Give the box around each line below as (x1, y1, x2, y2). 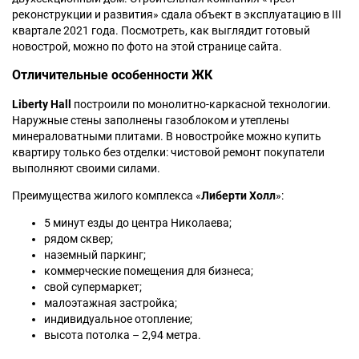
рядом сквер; (44, 232, 113, 246)
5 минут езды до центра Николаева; (44, 216, 232, 230)
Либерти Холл (201, 189, 276, 203)
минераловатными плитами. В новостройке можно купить (12, 130, 321, 143)
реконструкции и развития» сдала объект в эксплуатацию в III (12, 7, 341, 21)
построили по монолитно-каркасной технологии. (71, 98, 331, 111)
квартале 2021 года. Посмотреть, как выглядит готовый (12, 23, 310, 37)
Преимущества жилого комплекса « (12, 189, 201, 203)
